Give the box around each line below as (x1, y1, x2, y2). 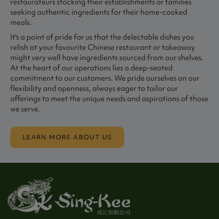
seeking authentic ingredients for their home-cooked (10, 7, 187, 17)
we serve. (10, 104, 40, 114)
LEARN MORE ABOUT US (22, 133, 112, 142)
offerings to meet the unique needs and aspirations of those (10, 94, 208, 104)
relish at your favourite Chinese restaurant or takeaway (10, 43, 195, 53)
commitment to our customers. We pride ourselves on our (10, 73, 199, 84)
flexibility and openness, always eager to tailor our (10, 84, 178, 94)
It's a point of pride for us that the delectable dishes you (10, 32, 194, 43)
